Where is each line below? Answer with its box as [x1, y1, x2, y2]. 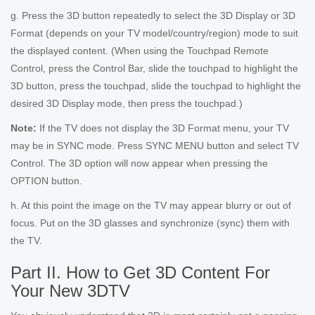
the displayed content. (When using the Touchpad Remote [11, 45, 269, 56]
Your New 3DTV [11, 281, 130, 300]
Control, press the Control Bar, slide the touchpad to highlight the [11, 63, 298, 74]
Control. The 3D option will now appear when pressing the [11, 157, 268, 169]
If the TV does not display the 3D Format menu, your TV [37, 122, 289, 134]
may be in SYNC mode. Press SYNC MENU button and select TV [11, 140, 299, 151]
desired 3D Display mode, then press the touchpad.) [11, 98, 243, 109]
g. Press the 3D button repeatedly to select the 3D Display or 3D [11, 10, 295, 21]
